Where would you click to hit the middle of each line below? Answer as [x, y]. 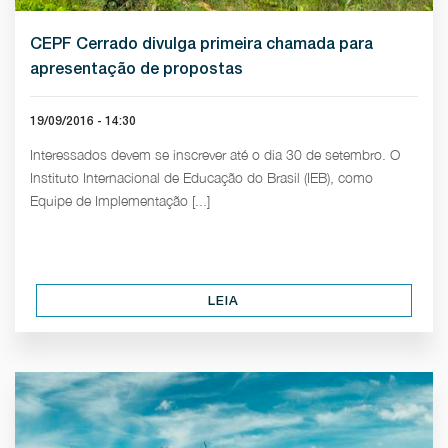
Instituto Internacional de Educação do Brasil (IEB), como [201, 177]
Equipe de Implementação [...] [120, 200]
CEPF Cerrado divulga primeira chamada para [201, 43]
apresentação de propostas [136, 68]
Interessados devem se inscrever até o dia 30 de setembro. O [215, 154]
